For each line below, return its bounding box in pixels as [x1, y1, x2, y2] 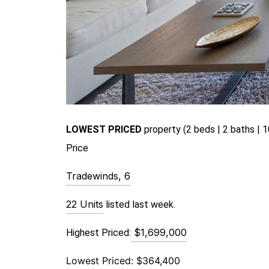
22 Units [66, 198, 103, 210]
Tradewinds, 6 [66, 169, 130, 182]
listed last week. [103, 198, 175, 210]
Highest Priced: [66, 226, 131, 238]
